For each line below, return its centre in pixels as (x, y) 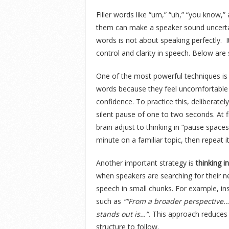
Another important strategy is (146, 163)
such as (110, 201)
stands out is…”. (123, 214)
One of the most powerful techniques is (162, 76)
